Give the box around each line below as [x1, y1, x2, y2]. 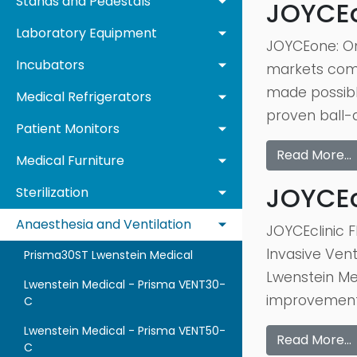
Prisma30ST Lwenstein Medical [24, 247, 193, 263]
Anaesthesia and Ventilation [16, 215, 191, 233]
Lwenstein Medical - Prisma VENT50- [24, 323, 226, 339]
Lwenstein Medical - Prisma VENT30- [24, 277, 226, 292]
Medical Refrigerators [16, 88, 151, 106]
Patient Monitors [16, 120, 120, 138]
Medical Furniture [16, 151, 124, 170]
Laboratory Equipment [16, 24, 157, 42]
